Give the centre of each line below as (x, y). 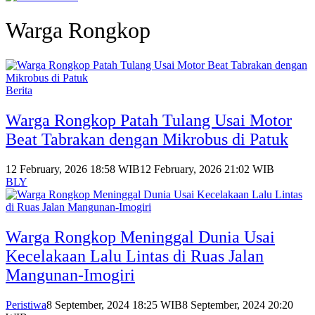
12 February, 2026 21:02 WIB (207, 169)
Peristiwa (26, 304)
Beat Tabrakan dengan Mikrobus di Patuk (147, 139)
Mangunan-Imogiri (70, 275)
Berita (19, 90)
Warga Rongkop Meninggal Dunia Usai (140, 237)
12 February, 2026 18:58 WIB (73, 169)
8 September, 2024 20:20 (238, 304)
